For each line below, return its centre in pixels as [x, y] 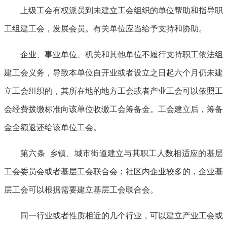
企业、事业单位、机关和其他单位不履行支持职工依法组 [122, 54]
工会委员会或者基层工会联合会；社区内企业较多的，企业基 [113, 171]
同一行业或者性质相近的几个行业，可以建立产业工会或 [122, 215]
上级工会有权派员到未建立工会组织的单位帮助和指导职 [122, 10]
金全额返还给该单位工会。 [53, 127]
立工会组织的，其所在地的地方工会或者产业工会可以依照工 [113, 91]
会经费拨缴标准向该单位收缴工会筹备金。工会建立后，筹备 [113, 109]
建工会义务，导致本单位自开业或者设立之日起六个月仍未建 [113, 72]
